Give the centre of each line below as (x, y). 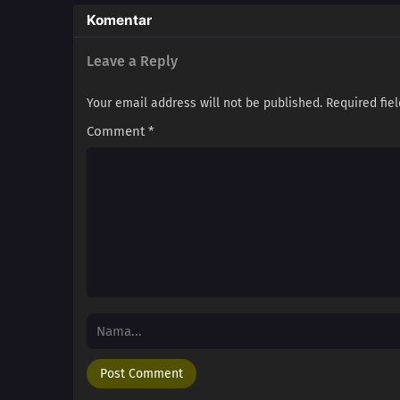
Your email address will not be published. (204, 104)
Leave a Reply (132, 62)
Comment (117, 132)
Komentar (119, 21)
